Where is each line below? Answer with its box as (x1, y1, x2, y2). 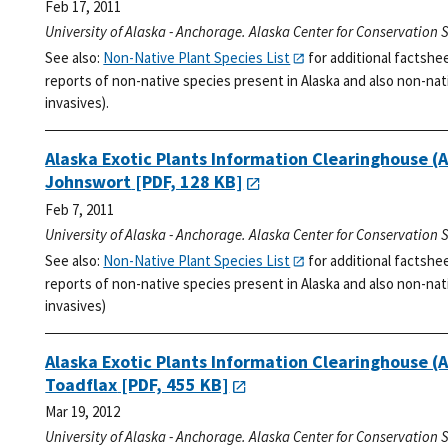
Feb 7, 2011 (45, 199, 115, 219)
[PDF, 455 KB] (117, 373, 230, 397)
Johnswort (45, 170, 132, 194)
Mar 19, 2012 (45, 402, 121, 422)
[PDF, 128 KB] (131, 170, 244, 194)
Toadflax (45, 373, 118, 397)
